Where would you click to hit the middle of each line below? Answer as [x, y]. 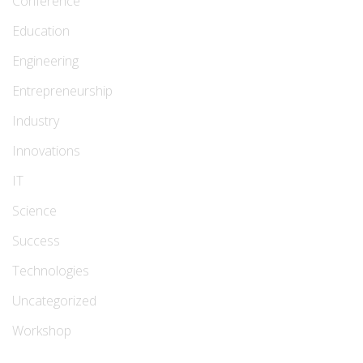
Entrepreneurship [62, 91]
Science [34, 211]
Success [36, 241]
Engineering [45, 61]
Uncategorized [54, 301]
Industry [36, 121]
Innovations [46, 151]
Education [41, 31]
